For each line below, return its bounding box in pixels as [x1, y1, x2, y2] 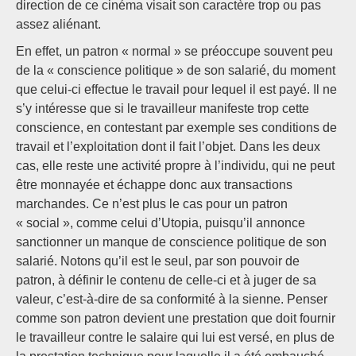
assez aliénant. [16, 17, 101, 31]
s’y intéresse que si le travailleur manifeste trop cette [16, 102, 309, 115]
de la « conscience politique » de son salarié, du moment [16, 64, 335, 77]
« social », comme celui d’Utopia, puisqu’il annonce [16, 216, 305, 230]
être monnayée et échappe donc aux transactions [16, 178, 292, 192]
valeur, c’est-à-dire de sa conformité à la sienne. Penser [16, 292, 327, 306]
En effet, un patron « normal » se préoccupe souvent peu [16, 44, 333, 58]
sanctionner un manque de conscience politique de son [16, 235, 327, 249]
